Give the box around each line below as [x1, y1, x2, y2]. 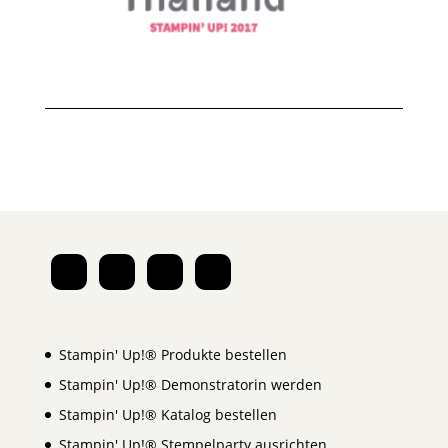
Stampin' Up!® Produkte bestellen [58, 345, 287, 365]
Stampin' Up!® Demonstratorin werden [58, 375, 322, 395]
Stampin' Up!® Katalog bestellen [58, 405, 277, 425]
